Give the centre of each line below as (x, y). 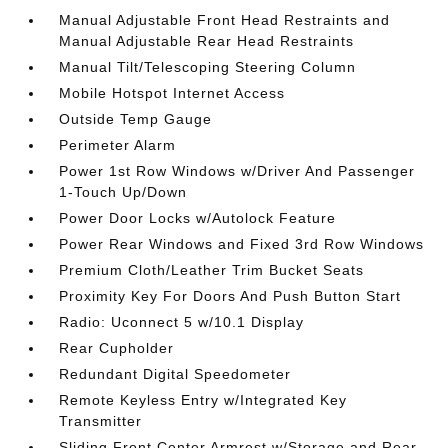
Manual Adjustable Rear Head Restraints (207, 40)
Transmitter (101, 420)
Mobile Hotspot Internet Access (172, 92)
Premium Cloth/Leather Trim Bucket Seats (212, 269)
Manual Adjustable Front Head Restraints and (225, 19)
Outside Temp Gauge (136, 118)
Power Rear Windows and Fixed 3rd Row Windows (242, 243)
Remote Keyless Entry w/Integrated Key (203, 399)
